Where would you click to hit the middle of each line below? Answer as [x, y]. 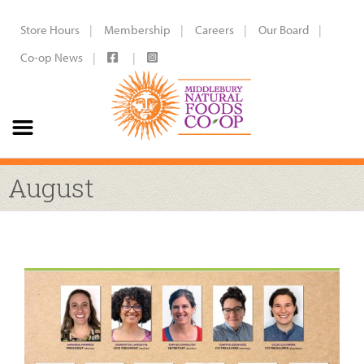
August [51, 187]
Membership [137, 30]
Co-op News [52, 57]
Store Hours [50, 30]
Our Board [284, 30]
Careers [214, 30]
